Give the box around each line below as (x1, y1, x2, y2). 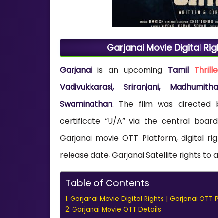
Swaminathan (59, 98, 112, 109)
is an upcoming (91, 64, 168, 75)
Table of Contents (65, 176, 149, 190)
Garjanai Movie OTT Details (72, 204, 161, 214)
